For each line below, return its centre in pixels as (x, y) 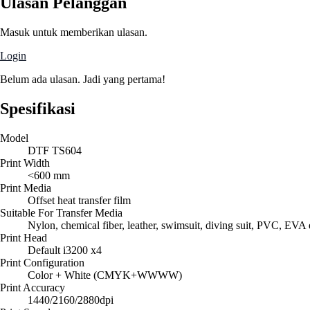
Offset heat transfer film (79, 201)
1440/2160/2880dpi (71, 300)
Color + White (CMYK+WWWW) (105, 275)
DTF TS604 (55, 151)
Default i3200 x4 (65, 250)
